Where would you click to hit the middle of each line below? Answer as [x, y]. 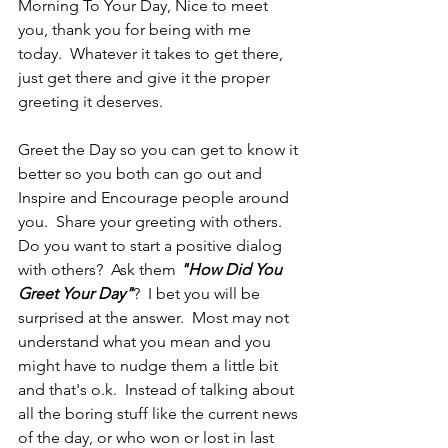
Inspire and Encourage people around [155, 197]
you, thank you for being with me [136, 29]
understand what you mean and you [146, 341]
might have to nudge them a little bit [150, 365]
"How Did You [233, 269]
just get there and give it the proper [146, 77]
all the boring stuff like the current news [160, 413]
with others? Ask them [99, 269]
